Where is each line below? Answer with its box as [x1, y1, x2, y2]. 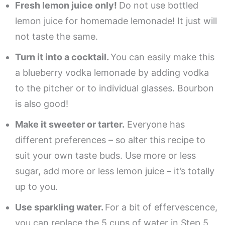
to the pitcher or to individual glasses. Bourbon [15, 82, 214, 93]
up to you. [15, 181, 58, 192]
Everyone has [125, 119, 185, 130]
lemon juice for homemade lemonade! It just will [15, 15, 217, 26]
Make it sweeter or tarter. [15, 119, 125, 130]
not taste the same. [15, 31, 98, 42]
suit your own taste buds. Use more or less [15, 150, 196, 161]
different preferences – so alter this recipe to [15, 134, 205, 145]
